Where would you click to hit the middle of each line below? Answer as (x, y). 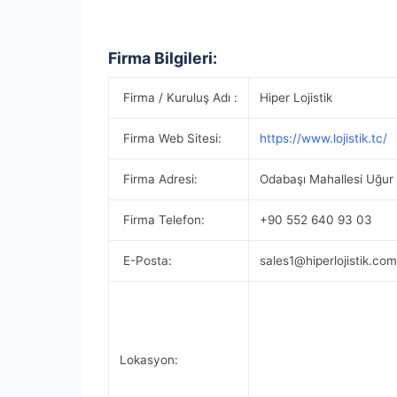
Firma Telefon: (162, 220)
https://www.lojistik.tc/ (323, 138)
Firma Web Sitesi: (171, 138)
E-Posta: (146, 261)
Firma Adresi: (159, 179)
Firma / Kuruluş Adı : (179, 97)
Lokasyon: (149, 360)
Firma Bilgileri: (163, 58)
